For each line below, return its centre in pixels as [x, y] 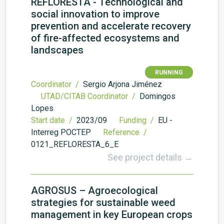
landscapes [57, 50]
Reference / [126, 132]
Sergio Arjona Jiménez [122, 84]
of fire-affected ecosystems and [105, 38]
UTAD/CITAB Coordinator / [89, 96]
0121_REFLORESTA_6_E [75, 144]
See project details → [150, 157]
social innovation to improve [95, 14]
